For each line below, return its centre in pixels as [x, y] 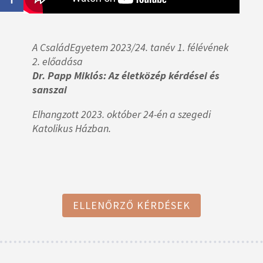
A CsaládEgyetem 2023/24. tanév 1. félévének [131, 47]
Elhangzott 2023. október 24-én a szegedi [122, 114]
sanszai [50, 89]
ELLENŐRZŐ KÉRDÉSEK [131, 205]
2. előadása [58, 61]
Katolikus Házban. [72, 128]
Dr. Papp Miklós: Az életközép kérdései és [126, 75]
